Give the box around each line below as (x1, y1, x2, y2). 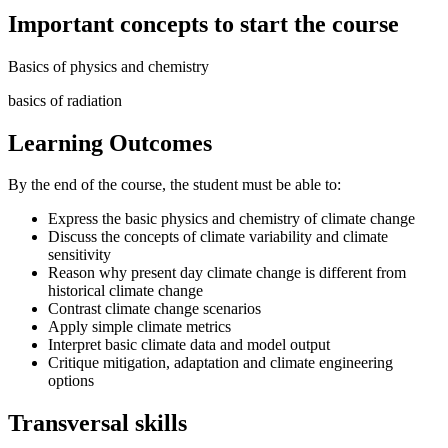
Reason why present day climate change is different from (48, 264, 406, 282)
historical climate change (48, 282, 203, 300)
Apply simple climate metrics (48, 318, 231, 336)
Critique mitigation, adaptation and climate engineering (48, 354, 393, 372)
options (48, 372, 94, 390)
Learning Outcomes (8, 129, 212, 156)
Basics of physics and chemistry (8, 57, 209, 75)
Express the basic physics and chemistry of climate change (48, 210, 415, 228)
